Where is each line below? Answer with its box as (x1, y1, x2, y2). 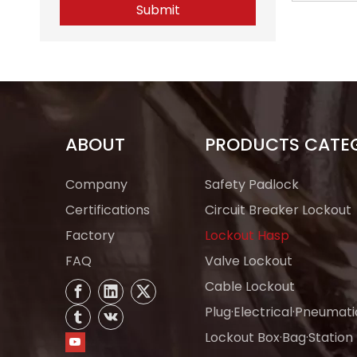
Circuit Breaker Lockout (205, 201, 351, 219)
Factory (65, 226, 115, 245)
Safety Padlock (205, 175, 299, 194)
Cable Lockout (205, 277, 295, 296)
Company (65, 175, 127, 194)
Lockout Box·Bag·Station (205, 328, 353, 347)
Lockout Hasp (205, 226, 289, 245)
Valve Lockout (205, 252, 292, 270)
